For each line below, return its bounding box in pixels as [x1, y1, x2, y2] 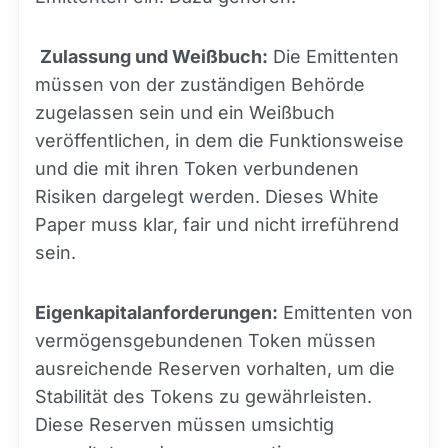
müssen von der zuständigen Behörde [35, 74, 365, 96]
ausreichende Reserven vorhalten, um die [35, 358, 395, 380]
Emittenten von [278, 302, 413, 324]
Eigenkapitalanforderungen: [35, 302, 278, 324]
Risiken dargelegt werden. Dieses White [35, 186, 379, 208]
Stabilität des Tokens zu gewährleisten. [35, 386, 372, 408]
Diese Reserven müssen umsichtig [35, 414, 334, 436]
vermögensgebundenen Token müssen [35, 330, 376, 352]
